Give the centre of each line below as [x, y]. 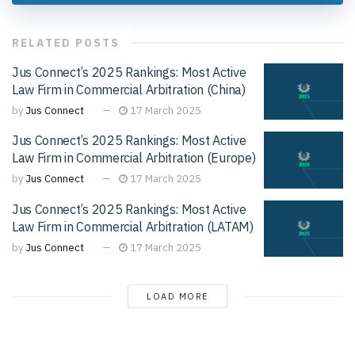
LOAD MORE [177, 297]
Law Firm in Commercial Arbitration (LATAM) [133, 226]
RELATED [42, 42]
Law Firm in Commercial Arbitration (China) [129, 89]
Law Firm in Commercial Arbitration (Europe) [134, 158]
